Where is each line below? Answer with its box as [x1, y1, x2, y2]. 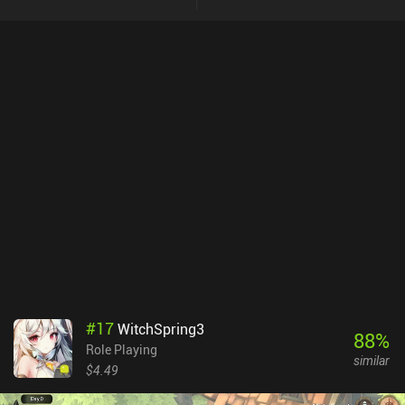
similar [353, 352, 390, 370]
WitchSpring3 [118, 318, 204, 339]
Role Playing [86, 340, 157, 358]
